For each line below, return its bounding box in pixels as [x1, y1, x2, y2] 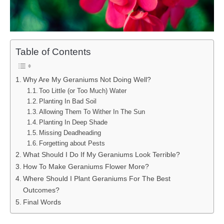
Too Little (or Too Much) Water [39, 87, 129, 95]
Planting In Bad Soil [39, 97, 97, 105]
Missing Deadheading [39, 129, 101, 137]
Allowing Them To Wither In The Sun [39, 108, 145, 116]
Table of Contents [15, 46, 91, 57]
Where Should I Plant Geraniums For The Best [22, 174, 170, 183]
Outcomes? [22, 186, 59, 194]
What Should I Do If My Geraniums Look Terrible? [22, 150, 180, 159]
